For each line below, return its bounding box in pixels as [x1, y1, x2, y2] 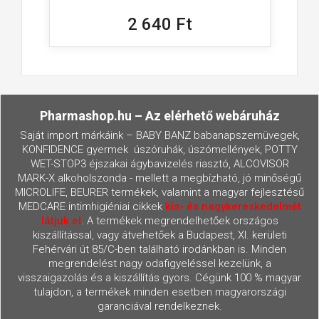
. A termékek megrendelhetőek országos [80, 214, 278, 228]
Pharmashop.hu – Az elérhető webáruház [39, 108, 280, 124]
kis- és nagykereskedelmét [164, 200, 301, 214]
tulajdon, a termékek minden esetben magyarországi [33, 286, 286, 299]
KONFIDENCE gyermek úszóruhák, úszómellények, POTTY [21, 143, 298, 157]
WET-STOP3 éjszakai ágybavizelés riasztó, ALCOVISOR [30, 157, 289, 171]
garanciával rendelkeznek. [97, 300, 222, 313]
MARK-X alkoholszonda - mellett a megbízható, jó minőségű [18, 172, 301, 185]
